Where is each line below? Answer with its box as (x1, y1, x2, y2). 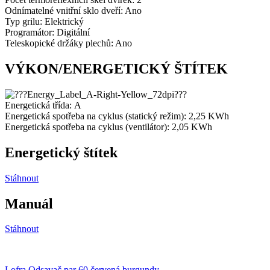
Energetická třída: (5, 99, 72, 110)
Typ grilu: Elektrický (5, 16, 84, 27)
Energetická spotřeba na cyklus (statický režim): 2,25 (5, 110, 208, 121)
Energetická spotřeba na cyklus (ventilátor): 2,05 (5, 121, 189, 132)
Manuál (5, 195, 53, 212)
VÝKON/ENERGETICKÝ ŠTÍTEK (5, 60, 228, 77)
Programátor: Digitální (5, 27, 90, 38)
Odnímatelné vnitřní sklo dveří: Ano (5, 5, 142, 16)
